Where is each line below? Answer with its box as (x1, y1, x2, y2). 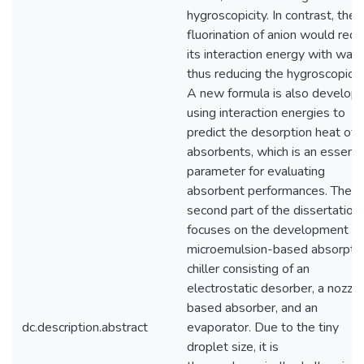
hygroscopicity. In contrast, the (187, 6, 356, 24)
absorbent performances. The (187, 182, 352, 200)
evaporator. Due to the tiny (187, 318, 339, 336)
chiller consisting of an (187, 260, 310, 278)
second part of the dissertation (187, 201, 360, 219)
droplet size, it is (187, 338, 279, 356)
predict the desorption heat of (187, 123, 355, 141)
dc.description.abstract (22, 318, 148, 336)
